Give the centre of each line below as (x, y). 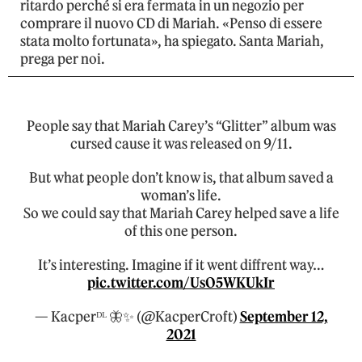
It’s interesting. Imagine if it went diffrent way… (181, 265)
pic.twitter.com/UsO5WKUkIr (181, 283)
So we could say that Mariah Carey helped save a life (181, 214)
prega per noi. (63, 59)
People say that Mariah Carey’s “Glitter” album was (181, 126)
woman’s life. (181, 196)
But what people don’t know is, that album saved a (181, 178)
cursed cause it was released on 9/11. (181, 144)
